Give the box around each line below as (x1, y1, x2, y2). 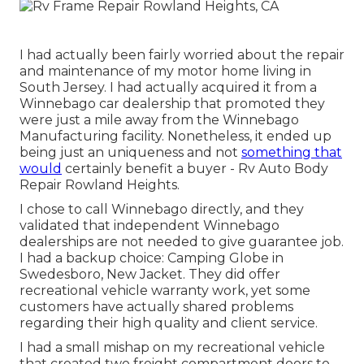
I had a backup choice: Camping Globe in (19, 249, 284, 266)
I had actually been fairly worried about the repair (19, 46, 344, 63)
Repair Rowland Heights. (19, 176, 180, 193)
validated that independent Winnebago (19, 217, 279, 233)
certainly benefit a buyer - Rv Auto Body (62, 160, 328, 176)
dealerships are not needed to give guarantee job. (19, 233, 344, 249)
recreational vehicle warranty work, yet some (19, 282, 310, 298)
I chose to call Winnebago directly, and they (19, 201, 304, 217)
